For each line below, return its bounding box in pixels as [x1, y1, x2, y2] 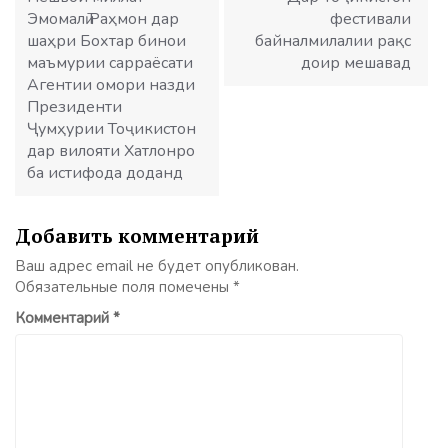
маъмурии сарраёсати [27, 52, 193, 75]
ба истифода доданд [27, 162, 183, 185]
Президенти [27, 96, 122, 119]
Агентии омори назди [27, 74, 195, 97]
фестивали [330, 8, 411, 31]
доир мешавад [301, 52, 411, 75]
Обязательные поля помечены [15, 277, 233, 298]
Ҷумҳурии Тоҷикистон [27, 118, 196, 141]
